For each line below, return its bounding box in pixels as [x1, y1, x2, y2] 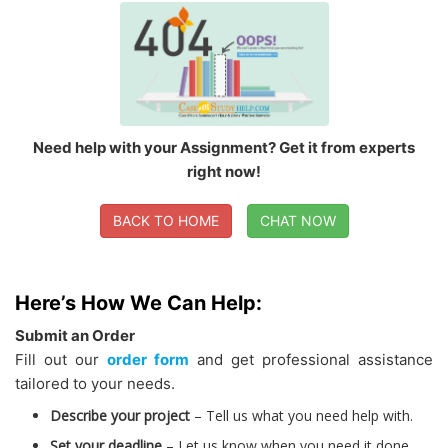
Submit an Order [15, 326, 135, 346]
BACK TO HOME [112, 212, 219, 230]
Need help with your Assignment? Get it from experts [33, 138, 415, 158]
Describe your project [50, 406, 190, 426]
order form [107, 350, 189, 370]
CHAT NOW [259, 212, 336, 230]
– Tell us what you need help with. [190, 406, 413, 426]
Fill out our [15, 350, 107, 370]
